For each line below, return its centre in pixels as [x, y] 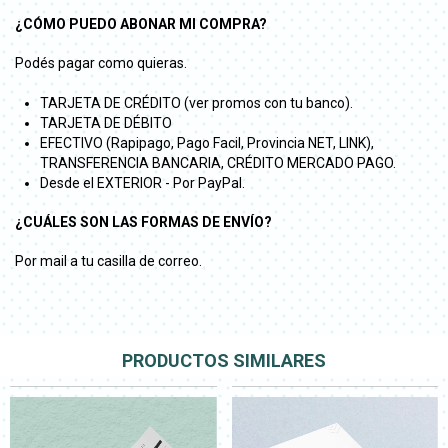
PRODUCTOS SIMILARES [224, 360]
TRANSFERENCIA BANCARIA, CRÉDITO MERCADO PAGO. [218, 162]
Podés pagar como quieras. [101, 62]
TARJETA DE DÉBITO [106, 122]
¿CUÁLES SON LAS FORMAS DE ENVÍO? [143, 221]
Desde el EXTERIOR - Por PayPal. [142, 182]
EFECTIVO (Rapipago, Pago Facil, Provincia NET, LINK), [207, 142]
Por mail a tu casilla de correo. [108, 260]
